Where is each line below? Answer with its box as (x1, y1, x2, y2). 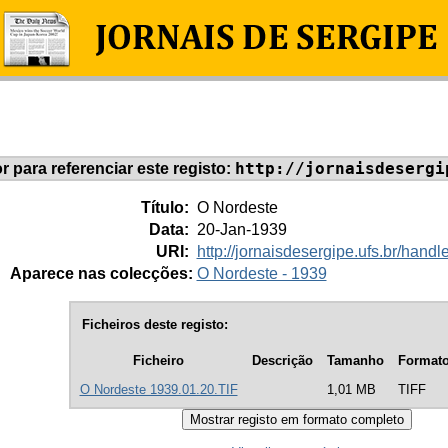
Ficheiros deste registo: (81, 316, 228, 332)
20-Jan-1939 (196, 220, 287, 238)
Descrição (251, 353, 313, 369)
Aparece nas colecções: (9, 264, 193, 282)
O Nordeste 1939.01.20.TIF (79, 382, 238, 398)
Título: (140, 198, 193, 216)
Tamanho (326, 353, 384, 369)
